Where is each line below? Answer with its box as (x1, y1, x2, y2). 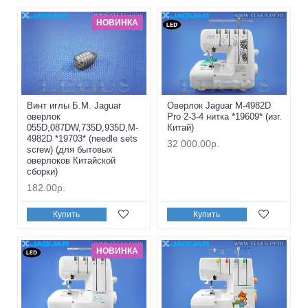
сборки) (27, 166, 58, 177)
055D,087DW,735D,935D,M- (27, 122, 138, 133)
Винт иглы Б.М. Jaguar (27, 100, 121, 111)
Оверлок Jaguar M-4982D (166, 100, 271, 111)
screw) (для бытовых (27, 144, 113, 155)
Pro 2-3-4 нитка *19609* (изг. (166, 111, 282, 122)
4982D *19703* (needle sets (27, 133, 137, 144)
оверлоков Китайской (27, 155, 115, 166)
